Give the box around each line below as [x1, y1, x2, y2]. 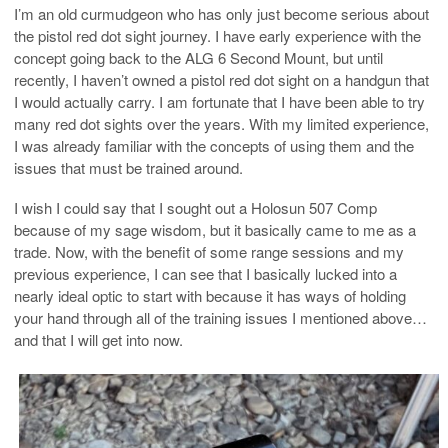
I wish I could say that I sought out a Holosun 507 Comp [14, 197, 377, 219]
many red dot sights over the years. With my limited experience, [14, 113, 429, 135]
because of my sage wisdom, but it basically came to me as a [14, 219, 416, 241]
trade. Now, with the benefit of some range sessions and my [14, 241, 404, 263]
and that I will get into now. [14, 329, 183, 351]
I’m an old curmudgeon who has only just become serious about [14, 3, 429, 25]
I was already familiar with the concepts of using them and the [14, 135, 414, 157]
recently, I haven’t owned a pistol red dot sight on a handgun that [14, 69, 429, 91]
